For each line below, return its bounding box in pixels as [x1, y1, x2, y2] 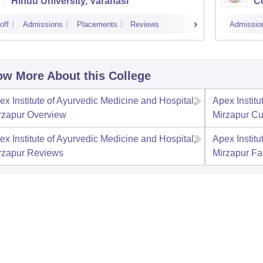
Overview [26, 109, 66, 120]
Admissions [22, 19, 63, 29]
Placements [76, 19, 117, 29]
